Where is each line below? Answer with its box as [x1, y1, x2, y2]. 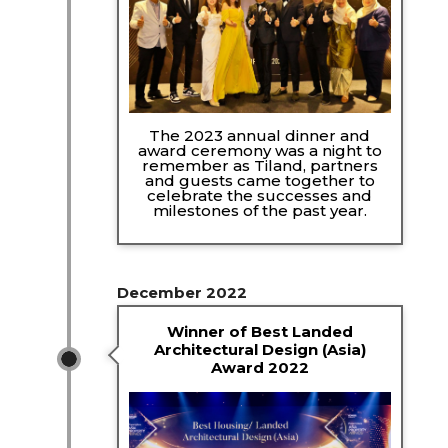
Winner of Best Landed [166, 321, 353, 341]
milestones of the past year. [152, 200, 367, 220]
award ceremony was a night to [137, 140, 382, 160]
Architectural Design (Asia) [153, 339, 366, 359]
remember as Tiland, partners [141, 155, 378, 175]
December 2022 [116, 283, 247, 303]
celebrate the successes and [147, 185, 373, 205]
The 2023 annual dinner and [149, 125, 371, 145]
